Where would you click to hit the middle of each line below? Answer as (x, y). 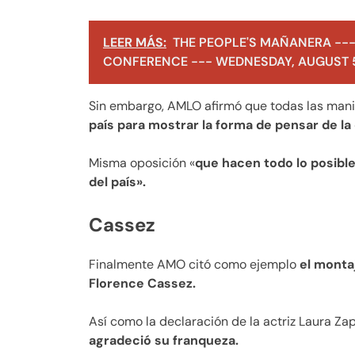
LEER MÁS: (135, 43)
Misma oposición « (142, 163)
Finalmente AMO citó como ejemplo (194, 265)
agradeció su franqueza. (164, 341)
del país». (117, 182)
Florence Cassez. (142, 284)
